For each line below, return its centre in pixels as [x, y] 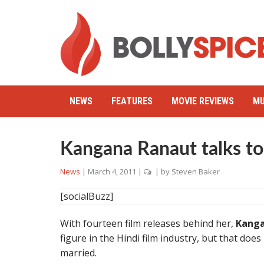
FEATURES [132, 101]
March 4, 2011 [112, 171]
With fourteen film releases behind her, [148, 223]
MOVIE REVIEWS [203, 101]
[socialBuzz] [87, 196]
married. [78, 253]
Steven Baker [196, 171]
